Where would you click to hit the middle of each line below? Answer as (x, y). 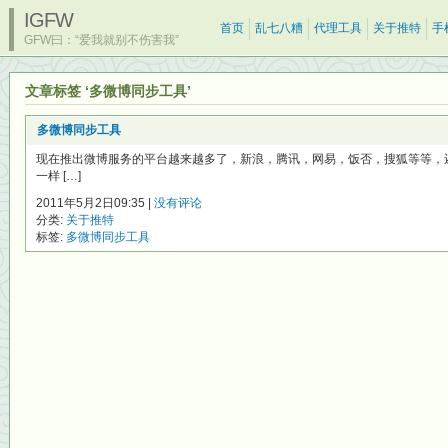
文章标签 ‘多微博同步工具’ (108, 91)
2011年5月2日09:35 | (95, 203)
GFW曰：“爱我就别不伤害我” (101, 40)
